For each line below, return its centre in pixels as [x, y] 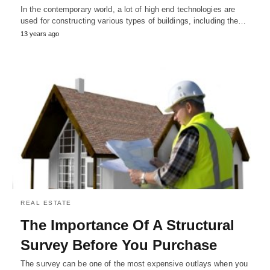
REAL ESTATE [46, 203]
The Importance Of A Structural [127, 225]
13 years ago [40, 33]
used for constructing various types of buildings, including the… [133, 20]
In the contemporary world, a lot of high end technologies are [128, 9]
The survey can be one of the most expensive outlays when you [134, 264]
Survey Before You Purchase [119, 245]
